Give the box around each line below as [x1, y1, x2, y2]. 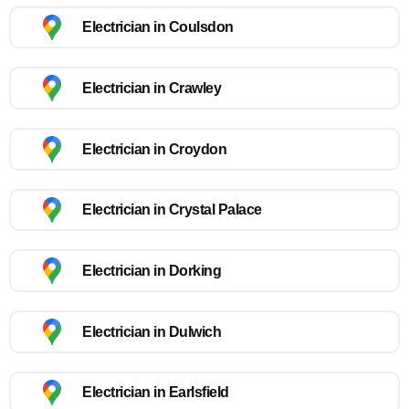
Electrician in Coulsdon [82, 19, 234, 36]
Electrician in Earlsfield [82, 384, 229, 401]
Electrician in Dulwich [82, 323, 221, 340]
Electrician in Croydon [82, 141, 226, 157]
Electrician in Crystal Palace [82, 202, 262, 218]
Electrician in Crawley [82, 80, 221, 97]
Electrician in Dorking [82, 263, 221, 279]
